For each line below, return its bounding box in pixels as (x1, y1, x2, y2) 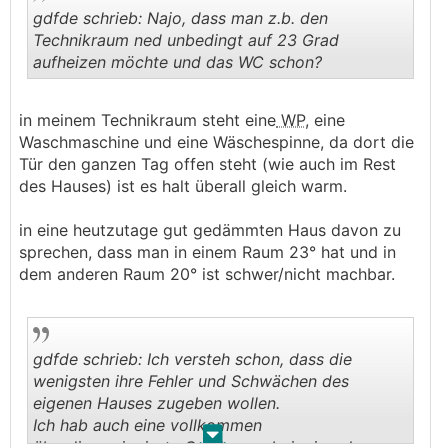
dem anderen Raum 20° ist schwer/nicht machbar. (19, 263, 395, 284)
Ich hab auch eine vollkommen (33, 414, 262, 435)
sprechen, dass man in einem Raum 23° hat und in (19, 241, 396, 262)
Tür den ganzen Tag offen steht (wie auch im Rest (19, 153, 396, 174)
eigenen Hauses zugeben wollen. (33, 392, 280, 413)
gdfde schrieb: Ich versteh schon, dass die (33, 348, 352, 369)
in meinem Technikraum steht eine (19, 109, 276, 130)
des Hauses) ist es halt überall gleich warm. (19, 175, 347, 196)
